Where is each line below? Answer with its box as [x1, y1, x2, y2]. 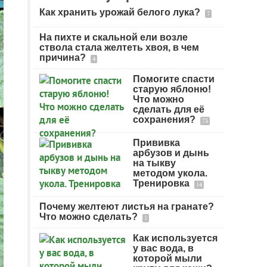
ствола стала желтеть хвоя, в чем [39, 42, 199, 52]
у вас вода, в [133, 243, 194, 253]
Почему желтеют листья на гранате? [39, 201, 214, 212]
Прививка [133, 138, 180, 148]
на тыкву [133, 158, 176, 168]
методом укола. [133, 168, 207, 178]
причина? [39, 52, 88, 63]
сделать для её [133, 104, 204, 114]
